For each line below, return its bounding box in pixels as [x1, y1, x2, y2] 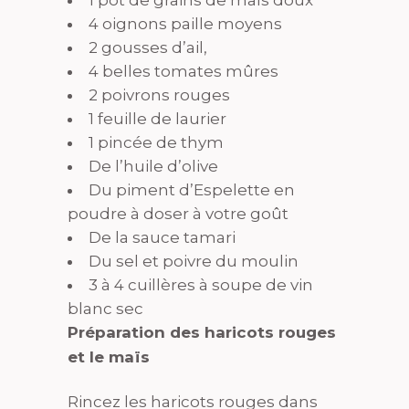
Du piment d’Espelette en [89, 181, 295, 199]
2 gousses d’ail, [89, 38, 207, 57]
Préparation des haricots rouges [68, 323, 336, 341]
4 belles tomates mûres [89, 62, 278, 80]
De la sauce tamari [89, 228, 236, 246]
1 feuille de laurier [89, 110, 226, 128]
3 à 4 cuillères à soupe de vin [89, 276, 313, 294]
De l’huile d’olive [89, 157, 218, 175]
